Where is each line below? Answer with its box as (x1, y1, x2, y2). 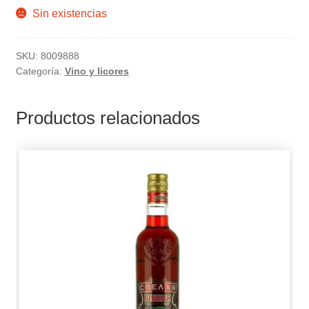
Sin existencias (32, 8, 108, 20)
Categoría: (15, 65, 65, 77)
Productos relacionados (15, 108, 200, 128)
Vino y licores (64, 65, 129, 77)
